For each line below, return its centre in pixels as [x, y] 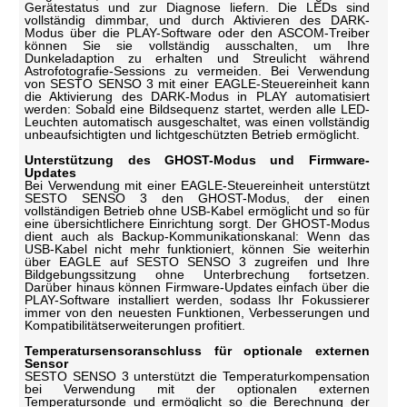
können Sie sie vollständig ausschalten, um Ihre [197, 45]
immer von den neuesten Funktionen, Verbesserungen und [197, 312]
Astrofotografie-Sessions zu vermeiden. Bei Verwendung [197, 70]
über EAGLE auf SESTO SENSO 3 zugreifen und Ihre [197, 261]
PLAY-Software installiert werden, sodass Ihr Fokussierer [197, 299]
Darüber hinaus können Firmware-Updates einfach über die [197, 287]
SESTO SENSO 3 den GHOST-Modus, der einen [197, 198]
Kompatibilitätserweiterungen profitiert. [135, 325]
